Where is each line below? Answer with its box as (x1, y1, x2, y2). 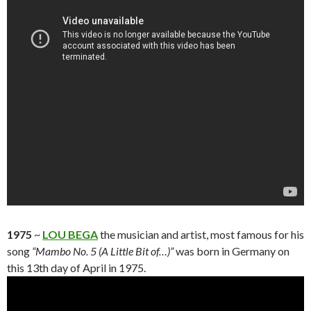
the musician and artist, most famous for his (98, 228, 304, 242)
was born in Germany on (176, 244, 289, 258)
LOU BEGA (42, 228, 98, 242)
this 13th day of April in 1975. (7, 261, 148, 275)
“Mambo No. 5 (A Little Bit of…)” (30, 244, 176, 258)
